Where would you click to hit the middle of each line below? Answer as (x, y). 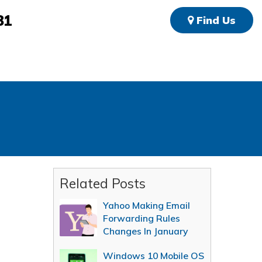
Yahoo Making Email (146, 205)
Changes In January (145, 231)
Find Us (214, 20)
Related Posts (103, 183)
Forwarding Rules (142, 218)
